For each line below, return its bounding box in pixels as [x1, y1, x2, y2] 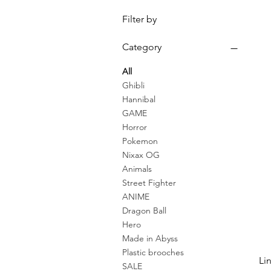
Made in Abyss [122, 233, 178, 244]
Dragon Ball [122, 205, 166, 217]
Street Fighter [122, 177, 176, 189]
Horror [122, 122, 147, 133]
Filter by [122, 13, 157, 25]
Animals [122, 163, 152, 175]
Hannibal [122, 94, 155, 105]
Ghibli [122, 80, 145, 91]
